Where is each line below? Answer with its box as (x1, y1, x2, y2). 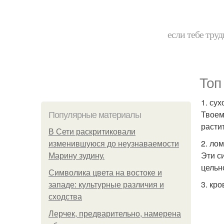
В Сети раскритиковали (48, 127, 135, 136)
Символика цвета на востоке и (48, 168, 162, 177)
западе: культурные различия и (48, 180, 164, 189)
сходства (48, 192, 82, 201)
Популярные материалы (48, 110, 141, 120)
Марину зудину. (48, 151, 104, 160)
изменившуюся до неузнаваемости (48, 139, 179, 148)
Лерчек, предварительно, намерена (48, 209, 181, 218)
